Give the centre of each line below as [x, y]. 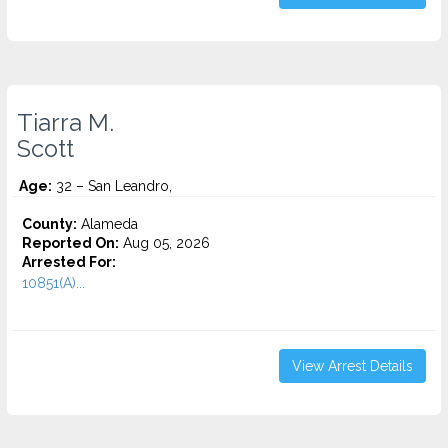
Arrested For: [69, 262]
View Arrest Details [352, 366]
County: [49, 224]
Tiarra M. [65, 123]
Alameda [107, 224]
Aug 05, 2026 [164, 243]
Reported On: [70, 243]
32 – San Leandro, [112, 186]
